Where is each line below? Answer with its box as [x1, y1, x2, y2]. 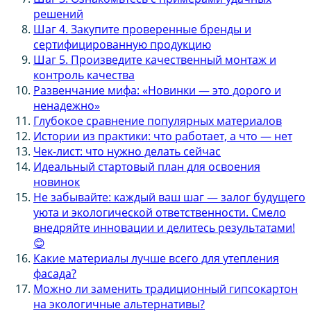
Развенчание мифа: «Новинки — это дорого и [33, 82, 281, 98]
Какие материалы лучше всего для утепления [33, 250, 279, 266]
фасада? [33, 265, 76, 281]
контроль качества [33, 67, 135, 83]
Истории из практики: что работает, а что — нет [33, 128, 292, 144]
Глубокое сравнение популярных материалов [33, 112, 282, 128]
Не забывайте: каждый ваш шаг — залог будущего [33, 189, 305, 205]
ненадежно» [33, 97, 100, 113]
